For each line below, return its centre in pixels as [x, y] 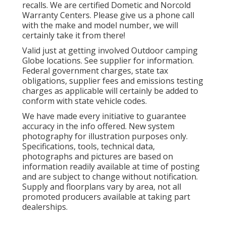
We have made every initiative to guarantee [104, 116]
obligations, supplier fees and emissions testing [113, 81]
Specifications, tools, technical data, [89, 147]
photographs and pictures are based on [98, 157]
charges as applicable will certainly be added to [110, 91]
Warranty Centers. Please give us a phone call [108, 15]
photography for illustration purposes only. [105, 136]
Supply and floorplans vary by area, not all [102, 187]
